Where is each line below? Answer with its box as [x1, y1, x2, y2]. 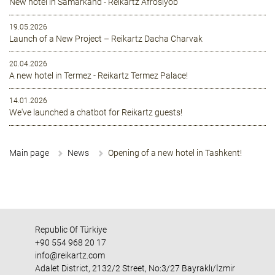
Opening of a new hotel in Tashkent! [107, 148, 242, 158]
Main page [9, 148, 49, 158]
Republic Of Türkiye [34, 225, 107, 235]
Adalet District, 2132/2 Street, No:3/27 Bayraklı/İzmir [34, 263, 235, 274]
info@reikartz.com [34, 250, 105, 261]
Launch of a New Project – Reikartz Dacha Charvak [9, 34, 203, 44]
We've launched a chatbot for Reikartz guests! [9, 107, 182, 118]
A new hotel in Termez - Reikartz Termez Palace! [9, 71, 188, 81]
